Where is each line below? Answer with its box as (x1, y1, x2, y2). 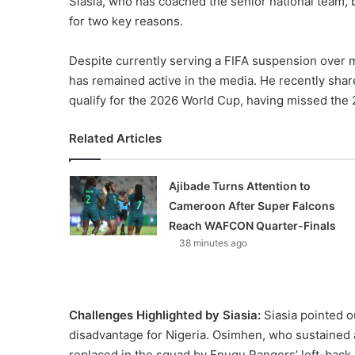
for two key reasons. (69, 13, 183, 29)
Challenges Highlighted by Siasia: (69, 307, 261, 323)
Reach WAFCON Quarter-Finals (168, 218, 336, 232)
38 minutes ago (178, 236, 247, 249)
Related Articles (69, 130, 162, 146)
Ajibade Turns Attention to (168, 178, 311, 193)
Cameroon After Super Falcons (168, 198, 335, 212)
